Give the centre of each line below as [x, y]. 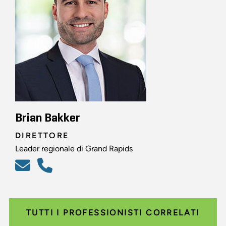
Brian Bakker [48, 118]
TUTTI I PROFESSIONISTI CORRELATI [113, 212]
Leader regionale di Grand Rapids [74, 148]
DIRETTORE [42, 135]
